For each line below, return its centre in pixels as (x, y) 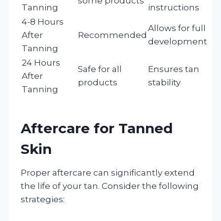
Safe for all (100, 69)
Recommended (112, 35)
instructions (174, 7)
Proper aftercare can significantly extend (108, 172)
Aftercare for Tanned (97, 128)
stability (164, 82)
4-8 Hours (43, 21)
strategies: (43, 199)
